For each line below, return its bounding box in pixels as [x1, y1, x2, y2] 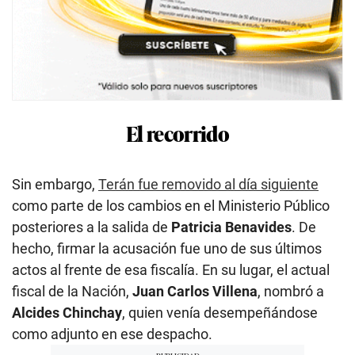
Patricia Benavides [171, 218, 292, 235]
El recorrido [125, 116, 230, 148]
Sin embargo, [12, 175, 98, 193]
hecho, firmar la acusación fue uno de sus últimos [12, 239, 322, 257]
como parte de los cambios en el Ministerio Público [12, 197, 330, 214]
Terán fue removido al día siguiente [98, 175, 319, 193]
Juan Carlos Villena [129, 282, 258, 300]
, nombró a [258, 282, 324, 300]
